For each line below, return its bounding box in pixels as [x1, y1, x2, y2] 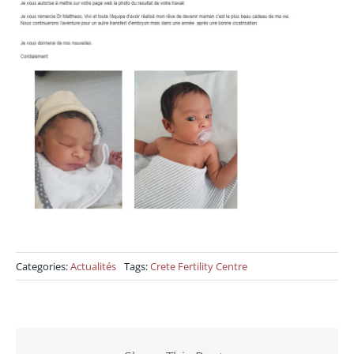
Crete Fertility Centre [149, 258, 247, 273]
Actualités [70, 258, 116, 273]
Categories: [15, 258, 70, 273]
